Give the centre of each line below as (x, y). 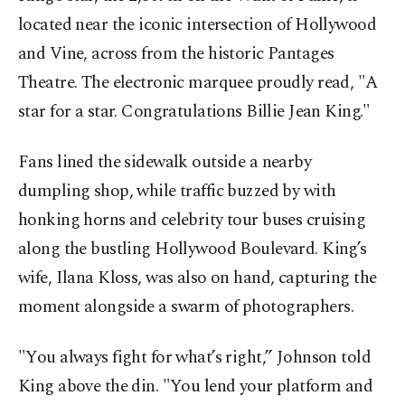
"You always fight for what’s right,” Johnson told (195, 358)
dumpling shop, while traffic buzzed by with (177, 192)
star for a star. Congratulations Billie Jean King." (194, 112)
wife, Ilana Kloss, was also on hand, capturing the (198, 278)
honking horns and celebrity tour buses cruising (192, 221)
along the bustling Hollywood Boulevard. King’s (193, 250)
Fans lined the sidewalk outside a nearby (165, 163)
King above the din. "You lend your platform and (196, 387)
